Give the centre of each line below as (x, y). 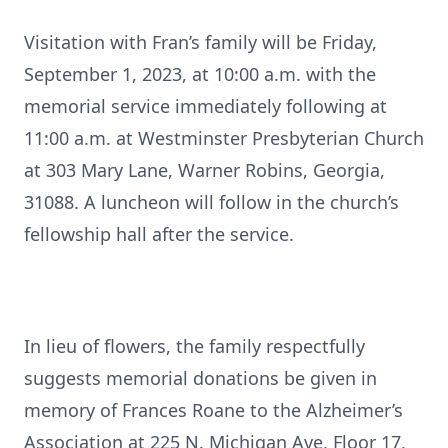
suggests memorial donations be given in (200, 378)
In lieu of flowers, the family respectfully (194, 346)
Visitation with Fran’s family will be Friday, (200, 42)
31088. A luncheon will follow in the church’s (211, 202)
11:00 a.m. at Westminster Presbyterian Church (224, 138)
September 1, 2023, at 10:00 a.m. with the (200, 74)
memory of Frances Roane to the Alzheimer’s (213, 410)
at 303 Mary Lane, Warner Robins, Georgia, (204, 170)
